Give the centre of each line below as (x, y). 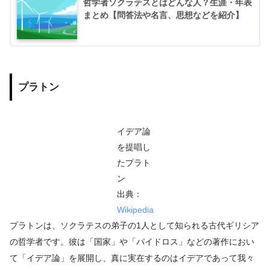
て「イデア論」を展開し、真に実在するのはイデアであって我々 (132, 258)
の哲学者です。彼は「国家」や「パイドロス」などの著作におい (132, 241)
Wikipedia (135, 209)
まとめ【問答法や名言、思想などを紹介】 (163, 15)
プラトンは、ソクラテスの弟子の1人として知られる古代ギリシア (134, 225)
